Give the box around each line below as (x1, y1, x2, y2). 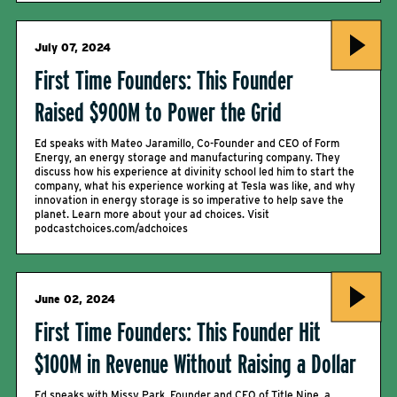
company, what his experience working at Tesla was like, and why (35, 179, 355, 192)
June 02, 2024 (35, 292, 115, 306)
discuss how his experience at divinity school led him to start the (35, 165, 354, 178)
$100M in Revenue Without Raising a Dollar (35, 347, 356, 379)
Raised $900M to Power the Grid (35, 96, 282, 128)
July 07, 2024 (35, 41, 111, 54)
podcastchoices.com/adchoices (35, 222, 188, 235)
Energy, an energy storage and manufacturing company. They (35, 151, 340, 164)
